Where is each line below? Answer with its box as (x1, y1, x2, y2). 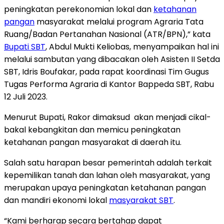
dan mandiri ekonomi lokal (4, 194, 109, 206)
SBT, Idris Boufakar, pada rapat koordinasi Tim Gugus (4, 65, 209, 77)
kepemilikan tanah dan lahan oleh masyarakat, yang (4, 169, 210, 181)
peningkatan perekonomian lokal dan (4, 3, 153, 15)
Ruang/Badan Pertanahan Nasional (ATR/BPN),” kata (4, 28, 210, 40)
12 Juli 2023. (4, 90, 47, 102)
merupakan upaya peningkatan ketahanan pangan (4, 181, 206, 193)
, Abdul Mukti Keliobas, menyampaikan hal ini (45, 40, 219, 52)
